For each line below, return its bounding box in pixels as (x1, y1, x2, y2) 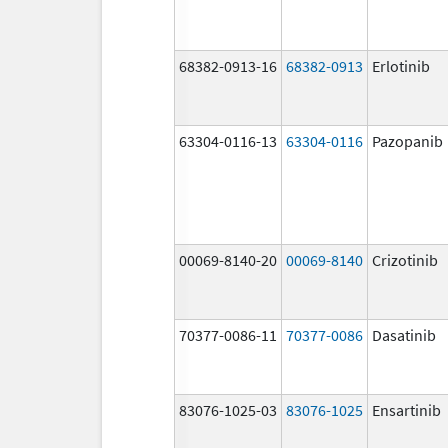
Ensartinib (372, 399, 441, 420)
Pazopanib (372, 130, 443, 151)
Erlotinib (372, 55, 430, 76)
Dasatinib (372, 324, 436, 345)
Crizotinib (372, 249, 438, 270)
